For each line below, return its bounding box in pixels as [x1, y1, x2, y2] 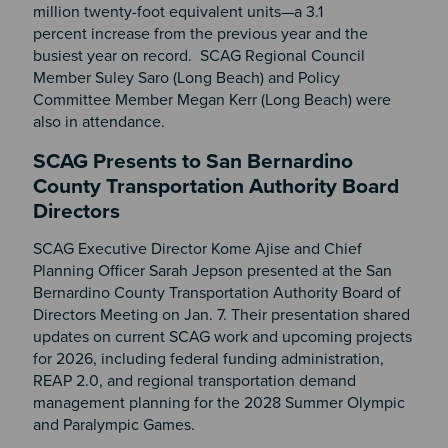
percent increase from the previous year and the [32, 24, 368, 45]
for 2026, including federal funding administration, [32, 348, 384, 369]
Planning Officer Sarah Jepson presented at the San [32, 260, 392, 281]
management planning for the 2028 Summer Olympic [32, 392, 405, 413]
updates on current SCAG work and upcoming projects [32, 326, 412, 347]
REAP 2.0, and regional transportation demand [32, 370, 356, 391]
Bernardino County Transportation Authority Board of [32, 282, 401, 303]
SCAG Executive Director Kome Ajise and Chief [32, 238, 362, 259]
